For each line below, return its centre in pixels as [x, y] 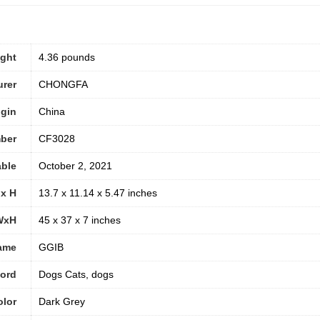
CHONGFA [63, 85]
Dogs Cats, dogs [76, 275]
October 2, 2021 [75, 166]
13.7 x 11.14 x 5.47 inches [98, 193]
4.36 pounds [67, 57]
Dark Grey [62, 302]
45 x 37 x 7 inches [80, 220]
